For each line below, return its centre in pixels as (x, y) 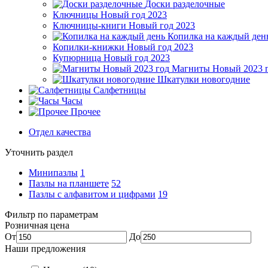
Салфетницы (120, 90)
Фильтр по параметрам (51, 214)
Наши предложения (45, 249)
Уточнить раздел (39, 152)
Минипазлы (53, 173)
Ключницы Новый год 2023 (110, 15)
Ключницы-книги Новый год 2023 (124, 25)
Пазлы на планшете (69, 183)
